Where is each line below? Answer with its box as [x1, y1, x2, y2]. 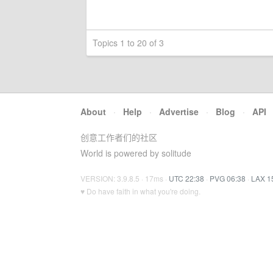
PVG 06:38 [210, 172, 246, 183]
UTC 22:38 [169, 172, 204, 183]
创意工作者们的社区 [80, 130, 157, 143]
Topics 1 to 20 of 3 [93, 37, 164, 49]
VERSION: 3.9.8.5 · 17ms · [80, 172, 169, 183]
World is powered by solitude [80, 146, 191, 159]
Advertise [159, 105, 199, 118]
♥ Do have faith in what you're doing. [80, 185, 200, 196]
